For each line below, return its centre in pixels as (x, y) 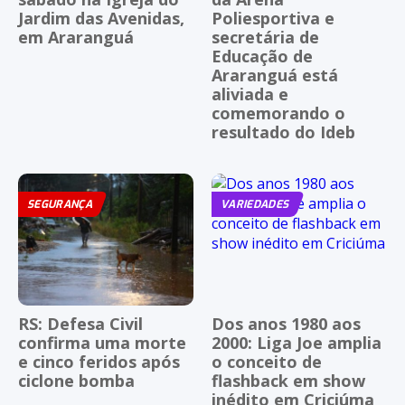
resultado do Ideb (283, 132)
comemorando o (278, 113)
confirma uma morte (102, 342)
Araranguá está (275, 75)
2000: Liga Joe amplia (297, 342)
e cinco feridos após (99, 361)
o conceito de (267, 361)
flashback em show (288, 380)
